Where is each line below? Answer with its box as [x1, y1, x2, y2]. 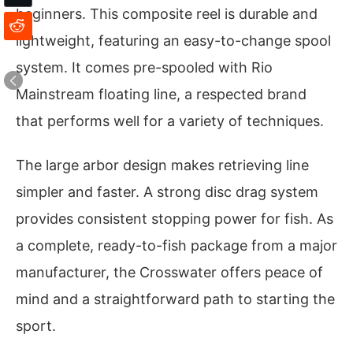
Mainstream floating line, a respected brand [16, 86, 307, 103]
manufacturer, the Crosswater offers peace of [16, 263, 323, 281]
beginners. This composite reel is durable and [16, 6, 318, 23]
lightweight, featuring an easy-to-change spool [16, 32, 331, 50]
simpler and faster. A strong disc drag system [16, 183, 318, 200]
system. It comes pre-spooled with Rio [16, 59, 273, 76]
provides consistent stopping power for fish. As [16, 210, 333, 227]
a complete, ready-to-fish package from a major [16, 236, 337, 254]
